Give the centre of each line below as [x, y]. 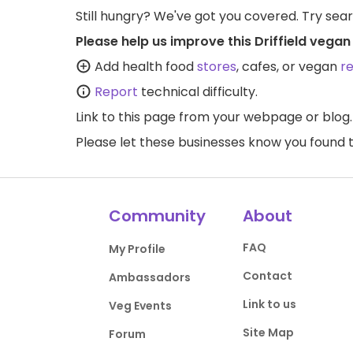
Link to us [269, 304]
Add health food [144, 66]
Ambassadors [150, 277]
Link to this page [126, 117]
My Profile [137, 249]
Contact [267, 275]
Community [158, 216]
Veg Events [141, 305]
